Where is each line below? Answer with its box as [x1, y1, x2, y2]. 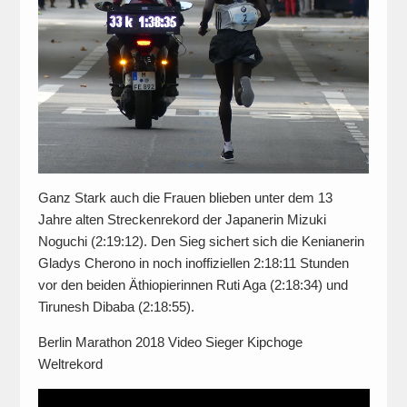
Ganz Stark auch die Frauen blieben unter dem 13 [37, 189, 333, 205]
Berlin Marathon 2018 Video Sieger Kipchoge [37, 333, 303, 350]
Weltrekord [37, 355, 103, 372]
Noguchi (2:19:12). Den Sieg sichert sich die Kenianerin [37, 233, 364, 249]
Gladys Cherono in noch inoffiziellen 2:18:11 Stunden [37, 254, 349, 271]
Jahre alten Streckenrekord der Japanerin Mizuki [37, 211, 326, 227]
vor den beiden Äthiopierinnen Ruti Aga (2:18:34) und [37, 276, 348, 293]
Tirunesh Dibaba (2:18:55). [37, 298, 194, 314]
